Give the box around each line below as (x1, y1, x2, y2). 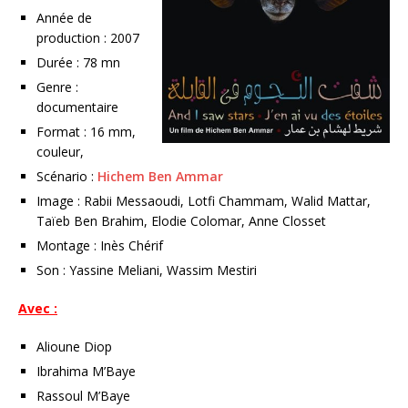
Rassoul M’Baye (36, 387, 130, 405)
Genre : (36, 78, 78, 97)
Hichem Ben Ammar (97, 168, 223, 186)
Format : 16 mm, (36, 123, 136, 141)
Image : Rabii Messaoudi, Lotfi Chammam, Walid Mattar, (36, 192, 371, 210)
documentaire (36, 98, 118, 117)
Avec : (18, 300, 57, 318)
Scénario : (36, 168, 97, 186)
